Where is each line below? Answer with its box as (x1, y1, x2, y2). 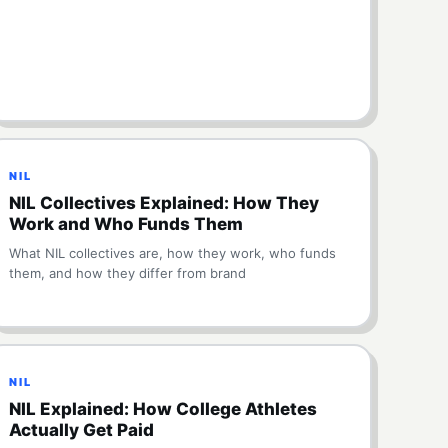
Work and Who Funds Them (9, 214, 244, 234)
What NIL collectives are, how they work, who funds (9, 245, 337, 261)
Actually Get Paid (9, 420, 155, 440)
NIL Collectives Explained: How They (9, 193, 320, 213)
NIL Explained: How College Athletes (9, 399, 318, 419)
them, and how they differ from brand (9, 265, 247, 281)
